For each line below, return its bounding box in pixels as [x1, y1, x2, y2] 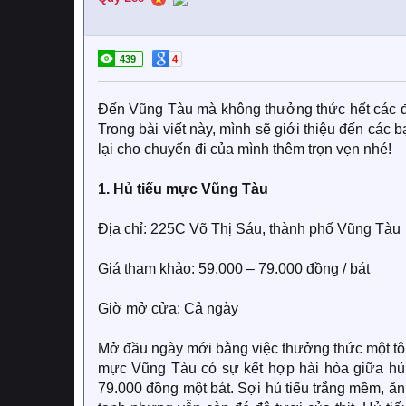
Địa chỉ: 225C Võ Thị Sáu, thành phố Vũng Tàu [98, 221, 401, 237]
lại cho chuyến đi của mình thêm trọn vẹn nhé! [98, 141, 391, 157]
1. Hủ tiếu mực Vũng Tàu [98, 181, 268, 197]
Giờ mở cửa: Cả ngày [98, 301, 238, 316]
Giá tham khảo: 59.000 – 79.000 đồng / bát [98, 261, 370, 276]
